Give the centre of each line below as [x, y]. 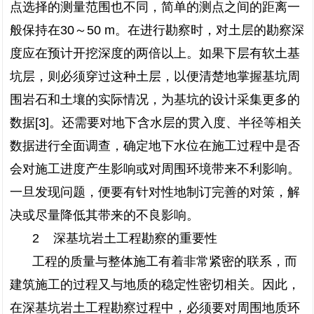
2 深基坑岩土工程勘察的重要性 [125, 238]
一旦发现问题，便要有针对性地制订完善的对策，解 [155, 192]
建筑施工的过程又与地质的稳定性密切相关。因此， [155, 285]
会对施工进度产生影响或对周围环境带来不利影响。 [155, 169]
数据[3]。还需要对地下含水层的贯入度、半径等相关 [156, 123]
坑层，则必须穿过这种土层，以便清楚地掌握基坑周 [155, 76]
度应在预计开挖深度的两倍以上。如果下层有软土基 [155, 53]
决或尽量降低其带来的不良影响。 [104, 215]
